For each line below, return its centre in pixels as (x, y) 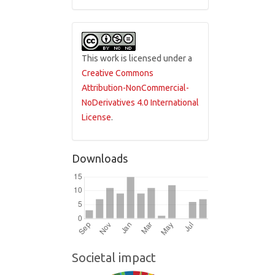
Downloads (100, 158)
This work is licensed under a (137, 58)
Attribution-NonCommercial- (135, 88)
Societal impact (114, 258)
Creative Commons (118, 73)
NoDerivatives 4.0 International (140, 103)
